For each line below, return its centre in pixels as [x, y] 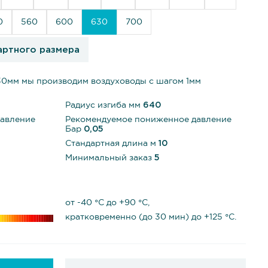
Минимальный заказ [109, 158]
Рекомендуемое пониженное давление [148, 120]
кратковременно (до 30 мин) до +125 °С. [150, 217]
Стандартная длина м [112, 144]
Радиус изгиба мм [104, 105]
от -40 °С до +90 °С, [107, 203]
